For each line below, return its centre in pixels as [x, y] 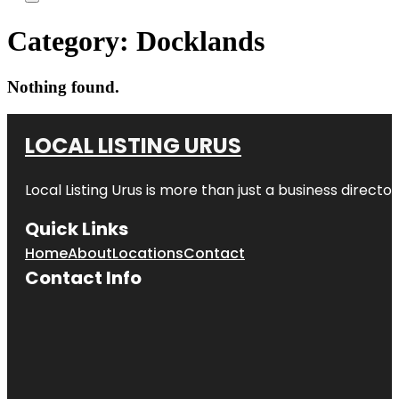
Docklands [200, 41]
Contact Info [83, 277]
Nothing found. [63, 86]
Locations [148, 253]
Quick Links [77, 228]
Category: [72, 41]
